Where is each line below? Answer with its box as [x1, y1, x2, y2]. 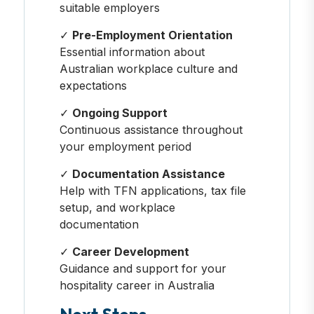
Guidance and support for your [59, 261, 226, 275]
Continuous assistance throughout [59, 122, 243, 137]
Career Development [71, 244, 189, 259]
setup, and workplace [59, 200, 175, 214]
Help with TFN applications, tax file [59, 183, 246, 198]
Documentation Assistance [71, 166, 225, 181]
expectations [59, 78, 127, 93]
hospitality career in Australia [59, 278, 214, 292]
